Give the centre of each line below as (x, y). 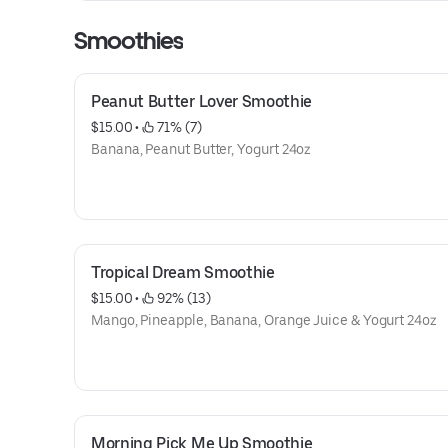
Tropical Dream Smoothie (183, 272)
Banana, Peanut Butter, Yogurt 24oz (201, 149)
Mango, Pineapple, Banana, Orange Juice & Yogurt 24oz (264, 320)
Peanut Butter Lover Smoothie (202, 101)
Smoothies (129, 40)
